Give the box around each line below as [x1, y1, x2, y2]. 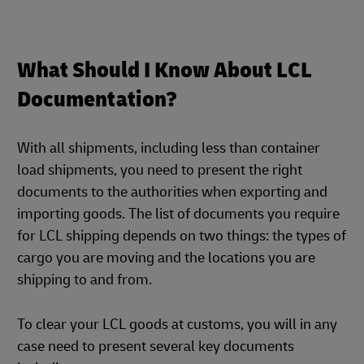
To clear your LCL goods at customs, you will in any [17, 315, 337, 334]
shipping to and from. [17, 271, 152, 289]
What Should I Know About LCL [17, 56, 312, 84]
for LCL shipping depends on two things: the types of [17, 227, 346, 245]
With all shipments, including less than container [17, 139, 320, 158]
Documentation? [17, 85, 177, 114]
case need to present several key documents [17, 337, 294, 356]
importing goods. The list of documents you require [17, 205, 340, 223]
